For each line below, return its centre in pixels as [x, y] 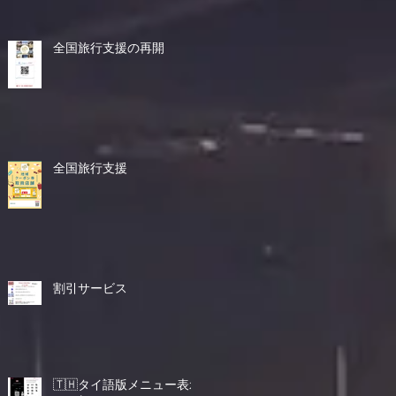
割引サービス [90, 288]
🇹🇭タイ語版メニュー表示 [127, 385]
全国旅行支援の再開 [109, 48]
